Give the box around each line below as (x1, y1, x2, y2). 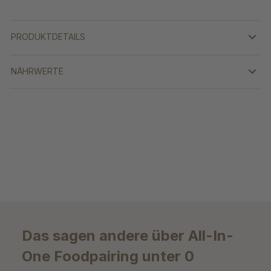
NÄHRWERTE (11, 66, 64, 77)
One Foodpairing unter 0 (22, 247, 194, 266)
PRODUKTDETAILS (11, 31, 85, 42)
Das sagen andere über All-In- (22, 227, 233, 245)
